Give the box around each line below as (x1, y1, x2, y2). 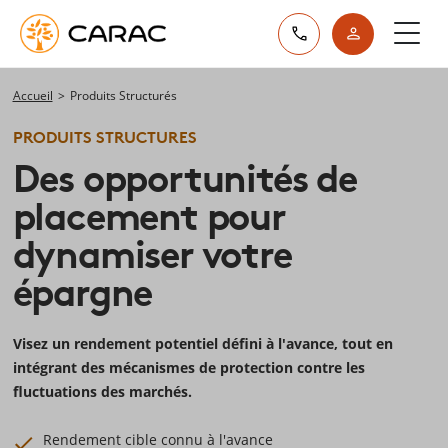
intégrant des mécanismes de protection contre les (12, 358, 365, 377)
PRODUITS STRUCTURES (12, 124, 197, 147)
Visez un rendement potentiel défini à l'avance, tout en (12, 334, 393, 353)
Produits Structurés (69, 87, 177, 104)
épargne (12, 262, 153, 316)
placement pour (12, 186, 286, 240)
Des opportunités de (12, 148, 357, 202)
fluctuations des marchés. (12, 382, 192, 401)
